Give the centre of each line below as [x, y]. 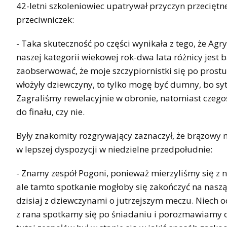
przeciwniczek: [45, 19]
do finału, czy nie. [50, 111]
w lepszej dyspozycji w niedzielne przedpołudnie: [114, 149]
